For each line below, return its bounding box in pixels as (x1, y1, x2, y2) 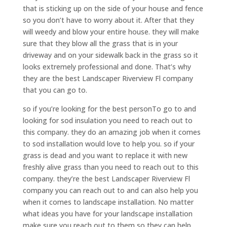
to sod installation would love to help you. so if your (22, 139, 195, 149)
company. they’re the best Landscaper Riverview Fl (22, 174, 190, 184)
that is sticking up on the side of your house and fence (22, 4, 203, 14)
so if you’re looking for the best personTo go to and (22, 104, 196, 114)
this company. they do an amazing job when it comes (22, 127, 201, 137)
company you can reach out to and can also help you (22, 185, 198, 196)
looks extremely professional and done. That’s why (22, 62, 191, 72)
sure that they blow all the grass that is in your (22, 39, 178, 49)
